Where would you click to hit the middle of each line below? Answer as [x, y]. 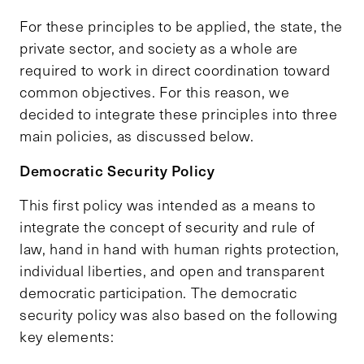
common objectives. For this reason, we [155, 92]
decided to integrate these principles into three [179, 114]
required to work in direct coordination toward [175, 70]
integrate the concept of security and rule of [167, 227]
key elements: [67, 337]
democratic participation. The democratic [158, 293]
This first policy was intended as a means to [168, 205]
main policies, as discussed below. [137, 136]
